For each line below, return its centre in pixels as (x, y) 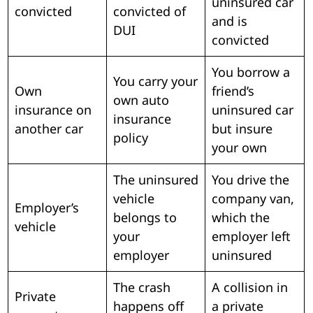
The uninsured (156, 179)
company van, (253, 198)
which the (241, 217)
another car (49, 128)
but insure (242, 128)
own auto (141, 100)
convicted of (150, 11)
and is (230, 21)
